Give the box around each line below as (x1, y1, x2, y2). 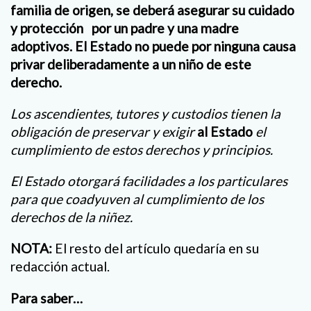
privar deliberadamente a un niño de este (10, 56, 251, 72)
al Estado (197, 124, 253, 140)
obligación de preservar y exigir (10, 124, 194, 140)
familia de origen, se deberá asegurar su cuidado (10, 1, 294, 18)
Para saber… (10, 289, 83, 306)
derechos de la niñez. (10, 209, 133, 226)
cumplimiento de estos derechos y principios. (10, 142, 273, 158)
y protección (10, 19, 86, 36)
